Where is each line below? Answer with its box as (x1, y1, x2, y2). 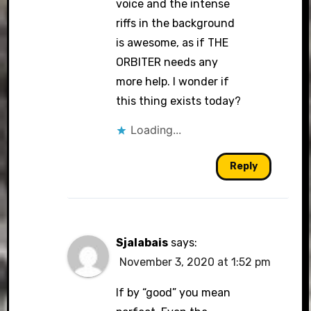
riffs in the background (116, 16, 235, 30)
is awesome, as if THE (116, 35, 229, 49)
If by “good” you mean (116, 285, 231, 299)
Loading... (131, 122, 182, 137)
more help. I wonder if (116, 74, 230, 88)
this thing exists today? (116, 94, 242, 108)
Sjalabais (116, 235, 169, 249)
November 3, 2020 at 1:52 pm (119, 255, 271, 269)
